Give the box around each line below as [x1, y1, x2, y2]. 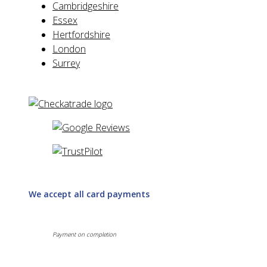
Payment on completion [52, 229, 116, 238]
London [52, 42, 86, 55]
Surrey [52, 56, 80, 70]
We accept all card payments [29, 188, 150, 200]
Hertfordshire [52, 27, 110, 41]
